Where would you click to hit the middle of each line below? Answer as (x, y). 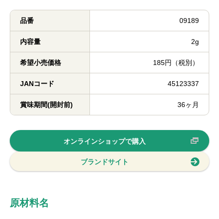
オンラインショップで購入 (105, 141)
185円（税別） (176, 63)
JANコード (37, 84)
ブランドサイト (105, 162)
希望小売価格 (41, 63)
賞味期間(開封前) (46, 105)
